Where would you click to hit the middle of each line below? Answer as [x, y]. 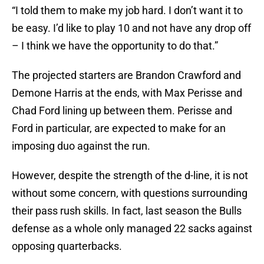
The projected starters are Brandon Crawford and [126, 75]
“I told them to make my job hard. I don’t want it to [127, 11]
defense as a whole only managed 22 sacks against [132, 229]
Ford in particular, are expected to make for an [119, 128]
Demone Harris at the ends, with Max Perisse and [127, 93]
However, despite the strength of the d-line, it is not [130, 176]
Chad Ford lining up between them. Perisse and [122, 111]
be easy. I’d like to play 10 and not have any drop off [131, 28]
